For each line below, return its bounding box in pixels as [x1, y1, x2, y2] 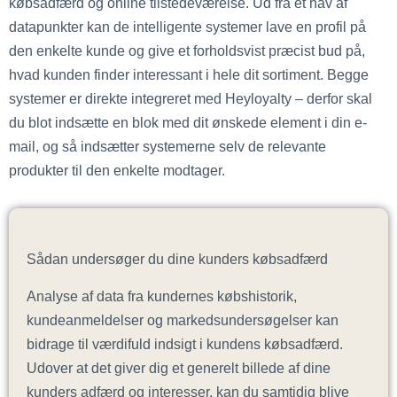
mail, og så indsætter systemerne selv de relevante [9, 138, 326, 155]
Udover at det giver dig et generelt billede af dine [27, 360, 331, 377]
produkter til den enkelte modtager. [9, 162, 225, 179]
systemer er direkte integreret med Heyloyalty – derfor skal [9, 90, 372, 107]
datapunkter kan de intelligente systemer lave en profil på [9, 19, 366, 35]
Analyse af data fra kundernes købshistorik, [27, 288, 297, 305]
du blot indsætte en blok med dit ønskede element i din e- [9, 114, 367, 131]
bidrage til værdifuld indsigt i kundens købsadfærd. [27, 336, 343, 353]
